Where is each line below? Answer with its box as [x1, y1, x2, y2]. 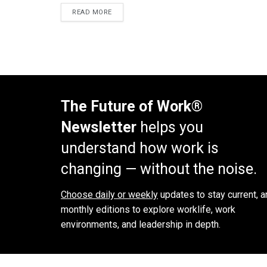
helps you [136, 119, 203, 136]
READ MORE [72, 8, 112, 17]
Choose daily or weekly [61, 188, 158, 200]
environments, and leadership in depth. [61, 218, 221, 230]
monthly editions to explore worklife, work [61, 203, 235, 215]
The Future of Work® [61, 98, 203, 116]
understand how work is [61, 139, 219, 157]
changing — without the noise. [61, 160, 257, 178]
